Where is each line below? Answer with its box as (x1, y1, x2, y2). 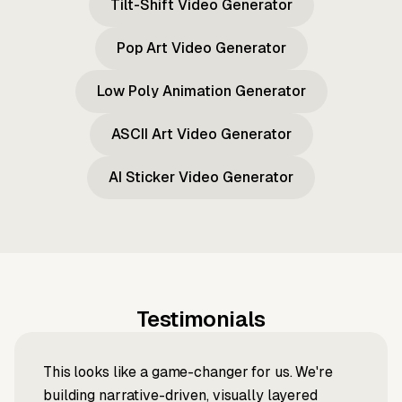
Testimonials (136, 307, 266, 332)
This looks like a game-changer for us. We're (43, 363, 333, 381)
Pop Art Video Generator (116, 39, 286, 57)
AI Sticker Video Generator (109, 169, 293, 187)
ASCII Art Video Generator (110, 126, 292, 144)
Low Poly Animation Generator (96, 83, 306, 100)
